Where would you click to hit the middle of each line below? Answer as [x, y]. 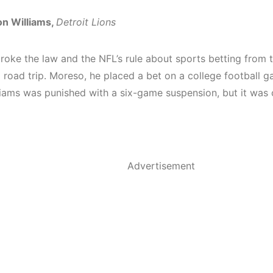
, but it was [244, 93]
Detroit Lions [86, 22]
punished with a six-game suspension [131, 93]
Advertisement [161, 166]
